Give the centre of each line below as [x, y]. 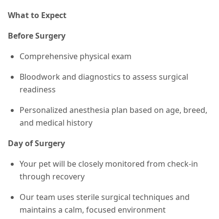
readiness [38, 89]
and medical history [56, 123]
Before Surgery [37, 36]
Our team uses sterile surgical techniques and [105, 197]
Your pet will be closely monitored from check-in [109, 164]
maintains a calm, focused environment [93, 210]
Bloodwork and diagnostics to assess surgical [104, 77]
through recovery [52, 176]
